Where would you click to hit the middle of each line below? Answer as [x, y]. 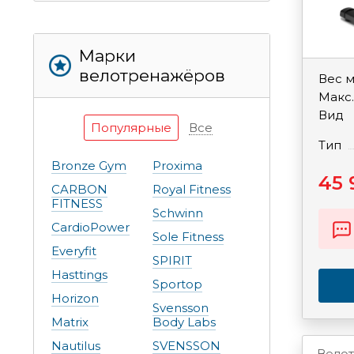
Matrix [70, 322]
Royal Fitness [192, 190]
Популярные [131, 128]
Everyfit [74, 251]
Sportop [177, 284]
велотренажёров [152, 76]
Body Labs [184, 322]
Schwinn [178, 213]
